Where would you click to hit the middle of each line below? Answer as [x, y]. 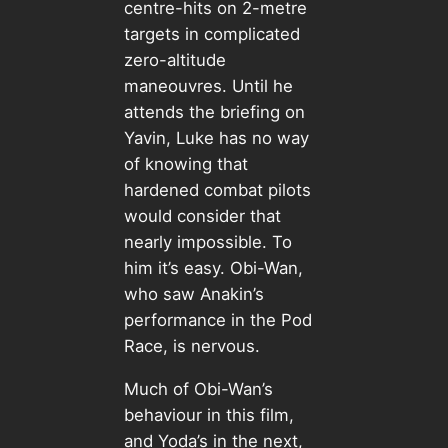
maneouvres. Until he [208, 86]
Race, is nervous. [194, 346]
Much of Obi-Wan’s [198, 389]
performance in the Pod [217, 320]
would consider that [202, 216]
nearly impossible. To [207, 242]
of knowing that [185, 164]
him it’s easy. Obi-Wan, [213, 268]
